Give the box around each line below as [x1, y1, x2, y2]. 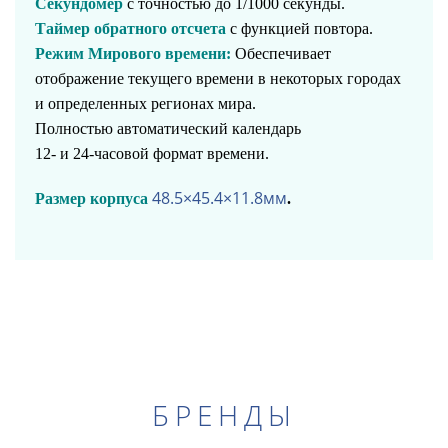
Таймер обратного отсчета [35, 20, 230, 37]
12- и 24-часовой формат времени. [35, 145, 269, 162]
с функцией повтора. [230, 20, 373, 37]
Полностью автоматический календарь [35, 120, 301, 137]
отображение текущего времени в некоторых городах [35, 70, 401, 87]
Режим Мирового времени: [35, 45, 231, 62]
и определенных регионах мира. [35, 95, 256, 112]
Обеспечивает [231, 45, 331, 62]
